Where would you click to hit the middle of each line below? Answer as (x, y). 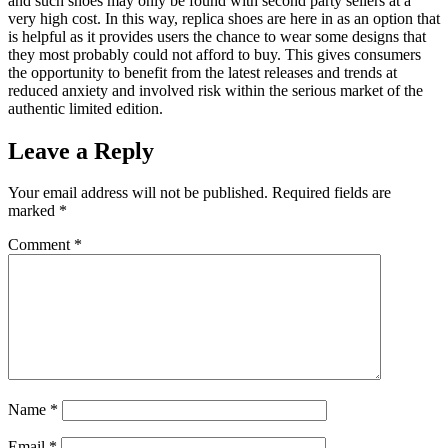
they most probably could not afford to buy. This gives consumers (214, 54)
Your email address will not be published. (138, 193)
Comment (41, 245)
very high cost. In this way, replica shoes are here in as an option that (224, 18)
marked (33, 211)
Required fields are (331, 193)
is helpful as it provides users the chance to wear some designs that (217, 36)
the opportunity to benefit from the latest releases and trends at (202, 72)
